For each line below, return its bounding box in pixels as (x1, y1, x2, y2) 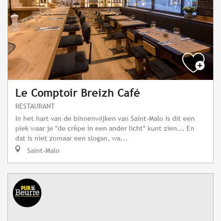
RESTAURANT (15, 102, 55, 110)
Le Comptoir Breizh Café (15, 87, 140, 100)
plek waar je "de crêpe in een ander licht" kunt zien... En (15, 124, 194, 133)
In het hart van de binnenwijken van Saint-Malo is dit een (15, 114, 195, 123)
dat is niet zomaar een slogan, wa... (15, 134, 128, 143)
